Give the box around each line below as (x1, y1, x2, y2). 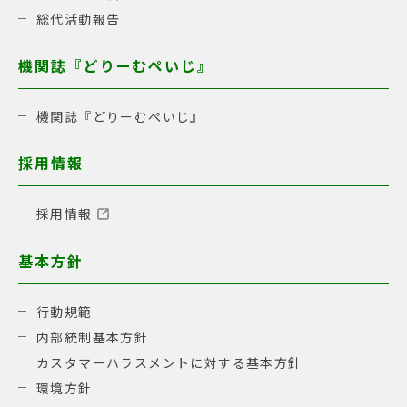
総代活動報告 (36, 9, 121, 28)
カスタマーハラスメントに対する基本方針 (36, 352, 303, 372)
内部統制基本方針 (36, 327, 149, 346)
